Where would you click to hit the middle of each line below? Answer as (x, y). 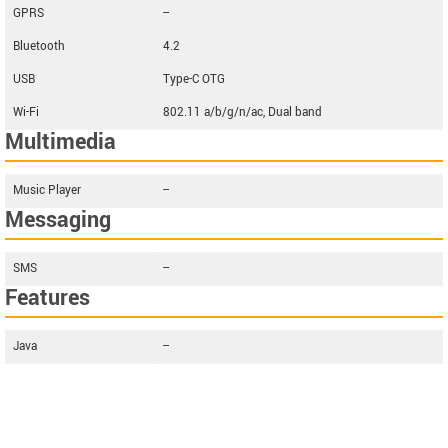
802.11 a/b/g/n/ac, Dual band (242, 112)
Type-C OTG (194, 79)
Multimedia (60, 141)
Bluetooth (39, 46)
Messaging (58, 219)
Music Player (47, 190)
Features (47, 297)
